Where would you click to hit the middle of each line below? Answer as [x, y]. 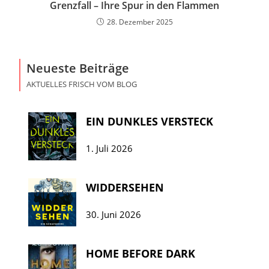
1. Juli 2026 [110, 149]
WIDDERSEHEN [125, 188]
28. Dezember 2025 [140, 22]
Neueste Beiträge [78, 68]
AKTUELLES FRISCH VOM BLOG [82, 84]
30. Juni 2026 [114, 215]
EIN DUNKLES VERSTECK [150, 122]
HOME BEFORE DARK [141, 254]
